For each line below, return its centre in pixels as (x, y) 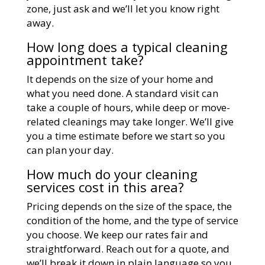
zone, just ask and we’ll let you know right (123, 8)
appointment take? (85, 59)
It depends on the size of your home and (120, 79)
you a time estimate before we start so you (126, 135)
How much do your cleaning (112, 174)
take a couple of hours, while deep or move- (128, 107)
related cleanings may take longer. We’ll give (130, 121)
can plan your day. (70, 150)
